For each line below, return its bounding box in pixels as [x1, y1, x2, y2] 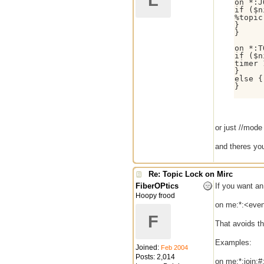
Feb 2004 [161, 244, 188, 251]
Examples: [215, 238, 252, 247]
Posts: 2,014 [136, 253, 175, 261]
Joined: [136, 243, 161, 252]
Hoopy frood [136, 192, 175, 200]
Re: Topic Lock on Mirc [148, 170, 233, 179]
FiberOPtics [136, 181, 179, 190]
